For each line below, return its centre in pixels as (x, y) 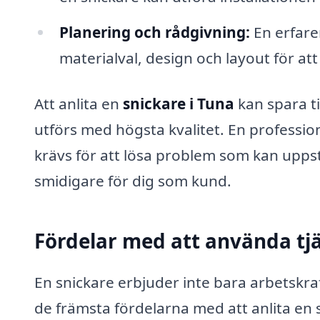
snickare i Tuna (179, 103)
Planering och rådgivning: (154, 32)
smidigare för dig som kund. (133, 180)
